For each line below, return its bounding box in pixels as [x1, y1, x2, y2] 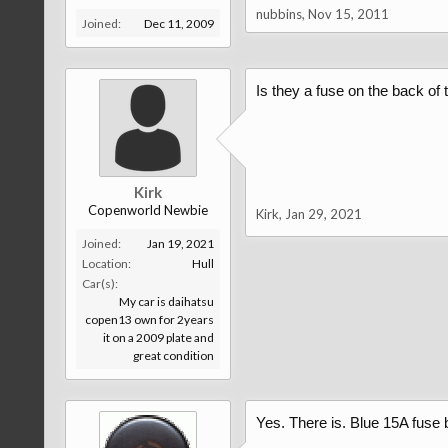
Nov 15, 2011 [307, 6, 389, 22]
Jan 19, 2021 [146, 236, 214, 251]
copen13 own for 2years [84, 312, 214, 327]
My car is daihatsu [118, 294, 214, 309]
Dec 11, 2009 [143, 16, 214, 31]
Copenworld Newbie [87, 202, 208, 218]
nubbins [255, 6, 302, 22]
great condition [132, 348, 214, 363]
